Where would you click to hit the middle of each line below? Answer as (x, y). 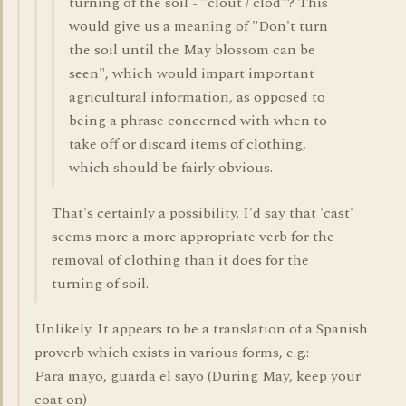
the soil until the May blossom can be (192, 50)
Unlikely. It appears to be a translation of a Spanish (201, 329)
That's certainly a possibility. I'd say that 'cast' (203, 213)
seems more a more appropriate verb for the (193, 237)
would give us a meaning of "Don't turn (198, 26)
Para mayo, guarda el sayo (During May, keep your (198, 376)
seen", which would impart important (192, 73)
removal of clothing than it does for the (180, 260)
